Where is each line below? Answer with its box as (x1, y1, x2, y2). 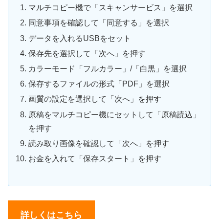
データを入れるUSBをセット (28, 34, 131, 43)
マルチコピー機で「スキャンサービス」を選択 (28, 3, 193, 12)
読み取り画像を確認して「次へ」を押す (28, 139, 170, 148)
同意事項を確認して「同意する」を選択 (28, 19, 170, 27)
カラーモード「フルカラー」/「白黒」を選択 (28, 65, 187, 73)
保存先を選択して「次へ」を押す (28, 49, 146, 58)
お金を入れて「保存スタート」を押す (28, 154, 162, 163)
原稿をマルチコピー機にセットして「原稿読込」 (28, 110, 201, 119)
